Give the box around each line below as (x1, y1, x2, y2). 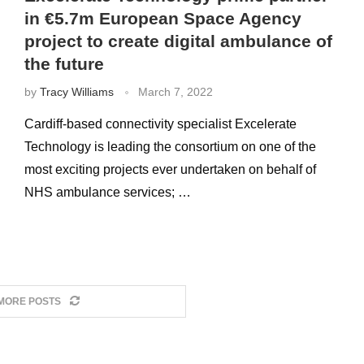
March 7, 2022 (137, 85, 213, 98)
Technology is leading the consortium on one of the (24, 140, 316, 154)
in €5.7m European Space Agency (24, 9, 301, 28)
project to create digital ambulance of (24, 32, 332, 50)
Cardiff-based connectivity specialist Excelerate (24, 117, 297, 131)
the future (24, 54, 104, 73)
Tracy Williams (39, 85, 114, 98)
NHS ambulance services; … (24, 185, 191, 199)
